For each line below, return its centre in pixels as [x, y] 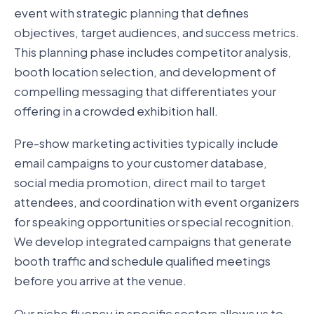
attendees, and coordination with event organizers [157, 202]
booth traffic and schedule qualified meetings [142, 261]
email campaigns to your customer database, [141, 163]
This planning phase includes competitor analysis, [153, 52]
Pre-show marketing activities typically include [146, 143]
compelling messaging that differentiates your [145, 91]
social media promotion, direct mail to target [140, 183]
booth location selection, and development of [145, 71]
